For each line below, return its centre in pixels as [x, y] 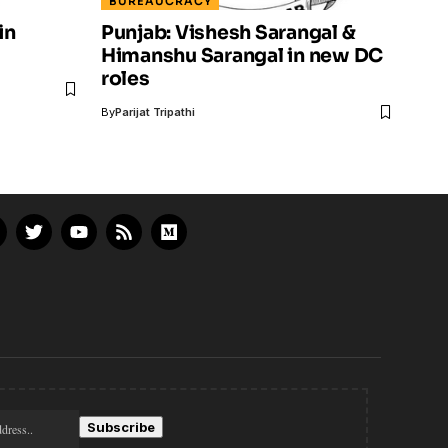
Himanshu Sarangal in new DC [242, 56]
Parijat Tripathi [155, 112]
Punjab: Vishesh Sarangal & [228, 33]
